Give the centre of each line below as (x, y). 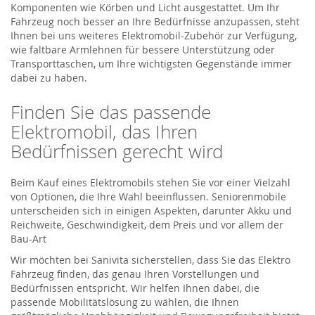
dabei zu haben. (49, 77)
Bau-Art (28, 238)
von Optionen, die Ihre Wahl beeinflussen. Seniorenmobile (148, 196)
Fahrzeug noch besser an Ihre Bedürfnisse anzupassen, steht (155, 21)
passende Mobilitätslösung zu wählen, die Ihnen (125, 302)
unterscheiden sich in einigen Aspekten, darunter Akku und (151, 210)
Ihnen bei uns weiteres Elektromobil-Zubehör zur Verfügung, (154, 35)
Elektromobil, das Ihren (104, 131)
